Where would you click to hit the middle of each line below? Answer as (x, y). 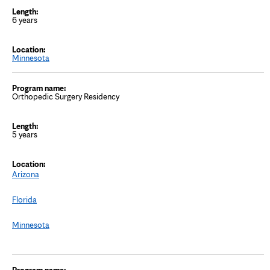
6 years (25, 20)
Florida (24, 199)
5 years (25, 134)
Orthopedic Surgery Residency (66, 96)
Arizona (26, 174)
